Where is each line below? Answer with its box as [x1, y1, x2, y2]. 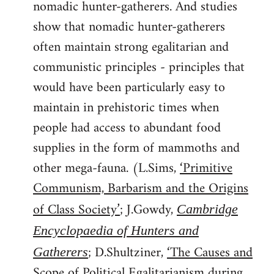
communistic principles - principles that [33, 55, 245, 80]
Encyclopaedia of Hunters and [33, 222, 199, 238]
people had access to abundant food [33, 116, 221, 140]
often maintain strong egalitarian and [33, 35, 229, 59]
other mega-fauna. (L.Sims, [33, 156, 180, 180]
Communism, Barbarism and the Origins [33, 176, 248, 201]
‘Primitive [180, 156, 232, 180]
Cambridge [177, 201, 238, 217]
